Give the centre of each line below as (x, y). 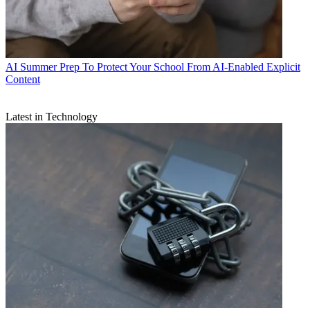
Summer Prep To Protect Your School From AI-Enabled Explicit (160, 67)
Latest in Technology (52, 117)
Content (23, 80)
